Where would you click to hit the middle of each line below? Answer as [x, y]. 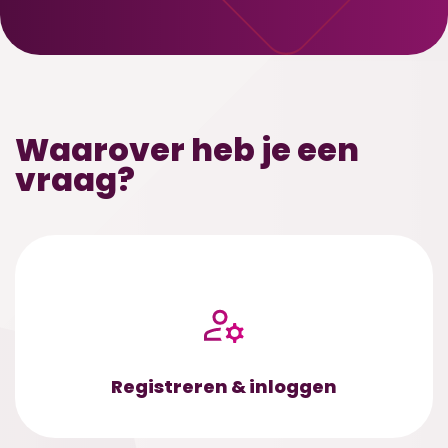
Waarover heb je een [187, 149]
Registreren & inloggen [224, 386]
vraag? [75, 179]
